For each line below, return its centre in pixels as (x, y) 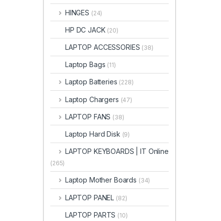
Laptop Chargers (93, 99)
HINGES (78, 12)
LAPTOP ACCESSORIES (104, 47)
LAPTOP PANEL (91, 197)
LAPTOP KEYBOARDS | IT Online (117, 151)
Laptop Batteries (92, 82)
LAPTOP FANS (89, 116)
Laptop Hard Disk (94, 134)
